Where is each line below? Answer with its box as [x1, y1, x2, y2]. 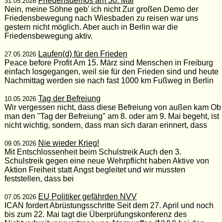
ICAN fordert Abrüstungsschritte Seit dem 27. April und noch [4, 201, 214, 210]
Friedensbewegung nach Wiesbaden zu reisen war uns [4, 13, 198, 22]
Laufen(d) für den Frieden [38, 49, 127, 58]
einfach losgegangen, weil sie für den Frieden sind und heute [4, 67, 219, 76]
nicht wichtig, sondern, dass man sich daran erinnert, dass [4, 120, 207, 129]
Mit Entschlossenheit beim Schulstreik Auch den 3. [4, 147, 181, 156]
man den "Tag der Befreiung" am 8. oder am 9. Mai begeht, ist [4, 111, 219, 120]
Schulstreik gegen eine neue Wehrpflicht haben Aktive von [4, 156, 209, 165]
